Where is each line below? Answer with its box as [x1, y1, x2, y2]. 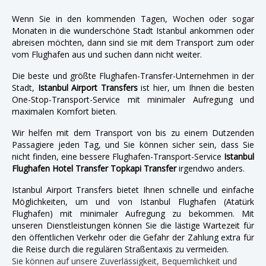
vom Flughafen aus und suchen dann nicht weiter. [12, 48, 202, 60]
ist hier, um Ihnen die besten [137, 81, 255, 93]
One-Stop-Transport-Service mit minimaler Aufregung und [12, 93, 254, 105]
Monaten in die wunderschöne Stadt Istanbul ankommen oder [12, 24, 254, 36]
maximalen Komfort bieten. [12, 105, 117, 117]
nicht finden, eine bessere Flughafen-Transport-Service [12, 150, 224, 162]
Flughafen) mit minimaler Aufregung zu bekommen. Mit [12, 207, 254, 219]
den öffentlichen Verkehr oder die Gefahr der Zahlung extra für [12, 231, 254, 243]
